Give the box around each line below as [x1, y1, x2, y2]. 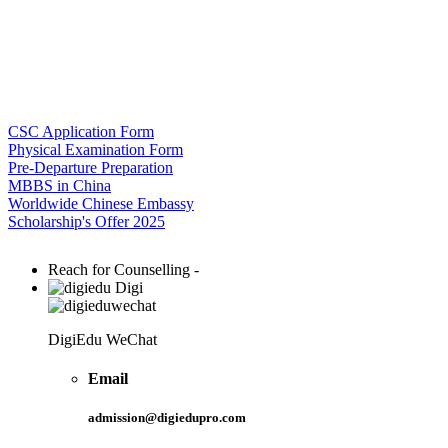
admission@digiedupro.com [88, 410, 246, 426]
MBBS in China [8, 176, 111, 194]
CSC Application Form [8, 122, 154, 140]
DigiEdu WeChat [48, 330, 157, 348]
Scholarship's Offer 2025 [8, 212, 165, 230]
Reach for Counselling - [48, 260, 199, 278]
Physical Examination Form [8, 140, 183, 158]
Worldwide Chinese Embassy [8, 194, 194, 212]
